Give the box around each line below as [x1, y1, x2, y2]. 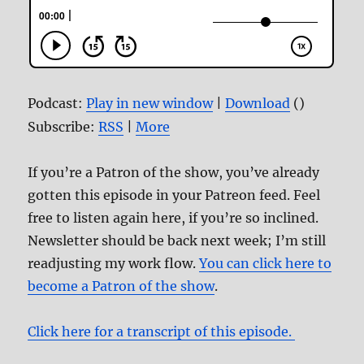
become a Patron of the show [28, 277, 215, 294]
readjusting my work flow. [28, 254, 200, 271]
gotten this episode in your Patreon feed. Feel [28, 186, 321, 203]
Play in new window [86, 94, 214, 111]
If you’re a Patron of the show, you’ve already [28, 163, 320, 180]
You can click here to [199, 254, 332, 271]
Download [225, 94, 291, 111]
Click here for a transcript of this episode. [28, 323, 296, 340]
